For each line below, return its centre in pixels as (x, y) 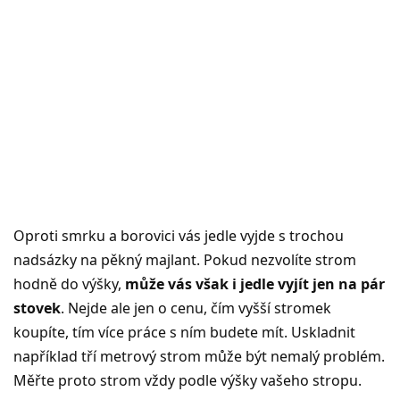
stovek (37, 308)
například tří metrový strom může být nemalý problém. (199, 356)
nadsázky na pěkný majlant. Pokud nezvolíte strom (185, 259)
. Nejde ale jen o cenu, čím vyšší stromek (196, 308)
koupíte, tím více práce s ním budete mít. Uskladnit (184, 332)
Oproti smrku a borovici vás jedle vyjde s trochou (179, 235)
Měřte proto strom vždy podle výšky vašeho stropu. (187, 380)
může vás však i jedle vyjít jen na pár (255, 283)
